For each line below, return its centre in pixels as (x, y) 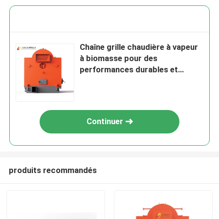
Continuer (105, 121)
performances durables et (129, 70)
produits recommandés (53, 170)
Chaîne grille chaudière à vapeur (139, 47)
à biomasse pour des (119, 58)
